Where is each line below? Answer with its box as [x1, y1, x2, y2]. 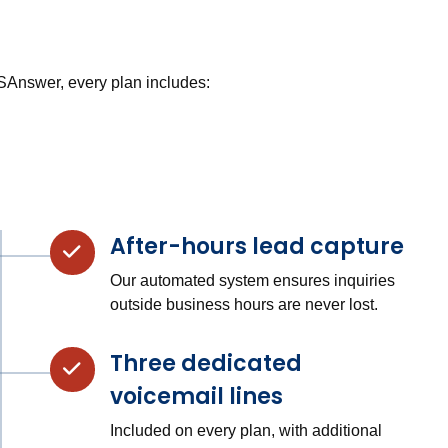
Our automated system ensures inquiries [109, 271, 395, 289]
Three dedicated [109, 347, 302, 379]
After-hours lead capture [109, 230, 404, 262]
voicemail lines [109, 380, 283, 412]
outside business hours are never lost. [109, 295, 378, 313]
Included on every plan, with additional [109, 421, 382, 439]
